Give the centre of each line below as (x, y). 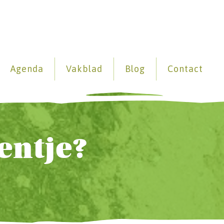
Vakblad (84, 69)
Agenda (27, 69)
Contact (185, 69)
